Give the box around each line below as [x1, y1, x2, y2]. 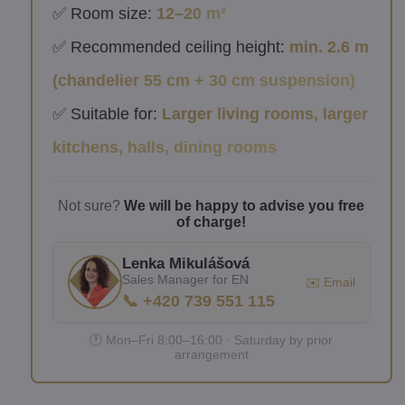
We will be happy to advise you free [124, 197, 365, 213]
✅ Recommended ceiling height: [52, 37, 289, 56]
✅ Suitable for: [52, 104, 162, 123]
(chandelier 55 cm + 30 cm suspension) [52, 71, 355, 89]
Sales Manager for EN [121, 271, 249, 287]
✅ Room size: [52, 4, 156, 23]
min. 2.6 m [288, 37, 369, 56]
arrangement [174, 346, 249, 362]
